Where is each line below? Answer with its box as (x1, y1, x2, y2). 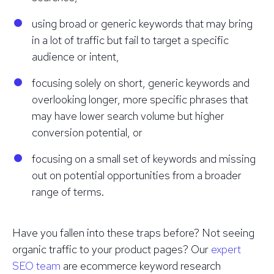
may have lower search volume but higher (32, 108, 224, 123)
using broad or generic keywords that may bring (32, 16, 253, 31)
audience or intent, (32, 49, 119, 64)
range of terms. (32, 184, 104, 199)
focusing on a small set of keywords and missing (32, 151, 256, 166)
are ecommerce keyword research (61, 258, 221, 273)
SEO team (12, 258, 61, 273)
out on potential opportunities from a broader (32, 168, 242, 182)
